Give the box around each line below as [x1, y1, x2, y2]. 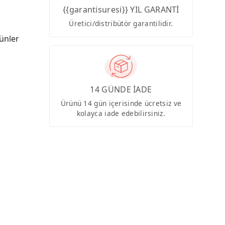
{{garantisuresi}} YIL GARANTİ [63, 4, 179, 15]
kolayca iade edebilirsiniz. [76, 108, 165, 119]
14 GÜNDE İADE [90, 84, 152, 95]
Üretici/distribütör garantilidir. [69, 18, 173, 28]
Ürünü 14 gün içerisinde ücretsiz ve [60, 98, 182, 108]
